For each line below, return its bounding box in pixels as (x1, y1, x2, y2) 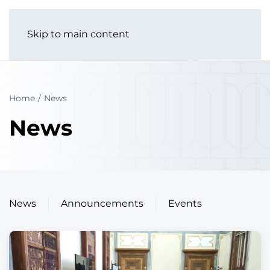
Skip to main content (27, 28, 130, 40)
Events (168, 198, 202, 209)
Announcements (61, 198, 143, 209)
